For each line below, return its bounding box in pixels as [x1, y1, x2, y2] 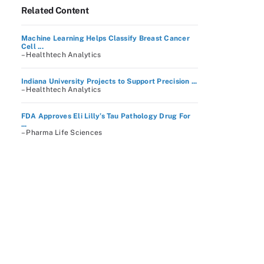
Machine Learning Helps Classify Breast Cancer [21, 34, 190, 42]
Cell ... [21, 42, 44, 51]
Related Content [21, 5, 89, 15]
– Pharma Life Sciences [21, 128, 103, 137]
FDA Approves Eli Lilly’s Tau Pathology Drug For [21, 112, 191, 120]
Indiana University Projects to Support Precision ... [21, 77, 197, 85]
